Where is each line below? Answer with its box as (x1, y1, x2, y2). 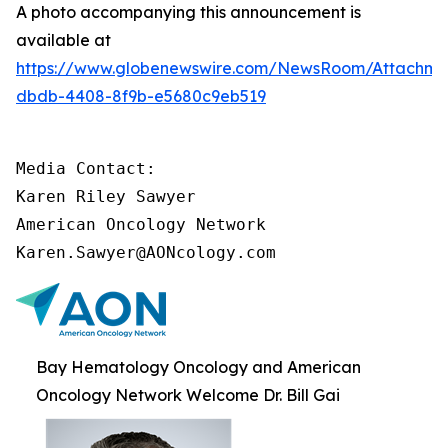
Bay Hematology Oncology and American (36, 357, 361, 377)
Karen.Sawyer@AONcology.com (16, 243, 276, 262)
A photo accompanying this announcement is (16, 2, 361, 22)
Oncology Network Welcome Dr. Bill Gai (36, 385, 340, 405)
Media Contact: (16, 159, 156, 178)
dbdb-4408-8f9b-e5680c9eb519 (16, 86, 266, 106)
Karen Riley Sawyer (16, 187, 196, 206)
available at (16, 30, 111, 50)
